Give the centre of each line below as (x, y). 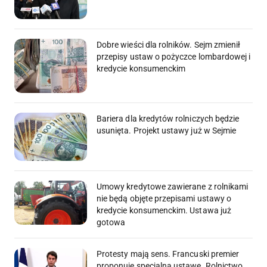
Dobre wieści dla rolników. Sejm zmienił (169, 45)
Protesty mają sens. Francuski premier (168, 254)
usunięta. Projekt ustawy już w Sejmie (167, 131)
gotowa (111, 223)
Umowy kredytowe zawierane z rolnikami (173, 187)
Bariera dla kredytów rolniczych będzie (168, 119)
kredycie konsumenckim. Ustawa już (164, 211)
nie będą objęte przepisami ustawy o (164, 199)
